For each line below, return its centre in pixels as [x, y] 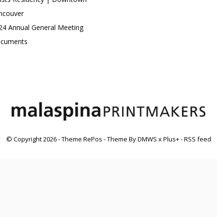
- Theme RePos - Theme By [97, 139]
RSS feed [197, 139]
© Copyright [24, 139]
